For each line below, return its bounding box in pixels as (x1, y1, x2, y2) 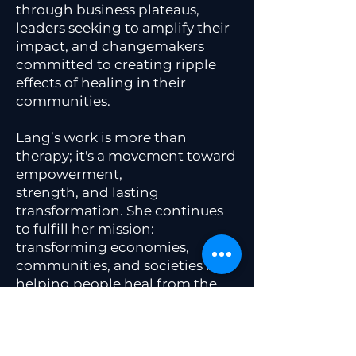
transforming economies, (16, 239, 189, 255)
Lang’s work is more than (16, 130, 187, 145)
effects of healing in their (16, 75, 186, 91)
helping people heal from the (16, 276, 217, 292)
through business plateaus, (16, 2, 199, 17)
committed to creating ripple (16, 56, 216, 72)
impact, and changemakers (16, 38, 204, 54)
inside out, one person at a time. (16, 294, 233, 310)
